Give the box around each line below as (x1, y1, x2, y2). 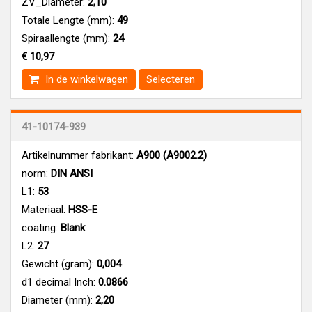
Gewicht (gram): (22, 257, 94, 270)
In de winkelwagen (42, 72, 128, 86)
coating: (22, 221, 58, 234)
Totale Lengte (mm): (22, 13, 114, 26)
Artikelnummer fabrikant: (22, 148, 134, 162)
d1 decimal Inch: (22, 275, 95, 288)
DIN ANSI (48, 166, 93, 180)
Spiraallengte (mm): (22, 31, 110, 45)
